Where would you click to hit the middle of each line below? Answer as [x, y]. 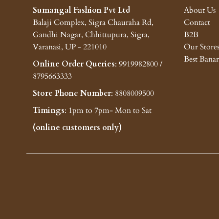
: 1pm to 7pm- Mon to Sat [108, 110]
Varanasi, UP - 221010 [69, 47]
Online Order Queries [74, 64]
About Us [199, 10]
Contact [197, 22]
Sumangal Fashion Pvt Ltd [81, 10]
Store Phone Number [72, 93]
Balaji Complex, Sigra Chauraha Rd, [93, 22]
